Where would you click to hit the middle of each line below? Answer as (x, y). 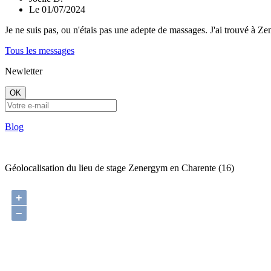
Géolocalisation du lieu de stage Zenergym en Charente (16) (119, 168)
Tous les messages (40, 50)
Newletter (24, 71)
